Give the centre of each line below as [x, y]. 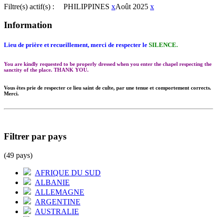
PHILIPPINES [86, 6]
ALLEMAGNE [60, 192]
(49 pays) [18, 155]
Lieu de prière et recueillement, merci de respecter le [76, 45]
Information [28, 25]
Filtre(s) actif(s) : [29, 6]
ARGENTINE [58, 201]
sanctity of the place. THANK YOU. [46, 70]
